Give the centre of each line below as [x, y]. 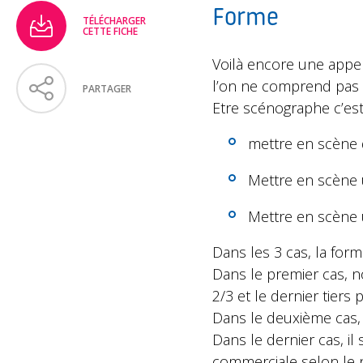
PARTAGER [107, 88]
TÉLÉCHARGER [114, 21]
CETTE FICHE [110, 31]
